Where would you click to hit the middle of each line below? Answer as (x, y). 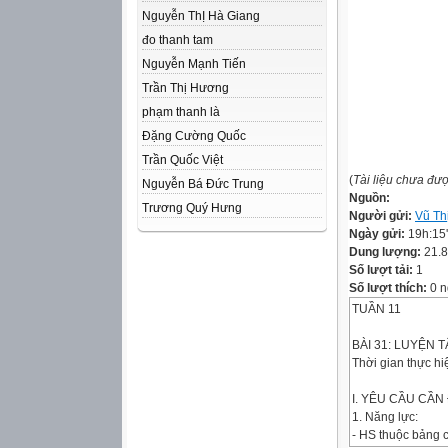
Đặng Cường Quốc (194, 136)
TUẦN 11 (376, 309)
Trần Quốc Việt (182, 160)
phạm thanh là (181, 112)
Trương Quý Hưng (192, 208)
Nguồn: (369, 198)
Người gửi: (382, 216)
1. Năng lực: (385, 417)
